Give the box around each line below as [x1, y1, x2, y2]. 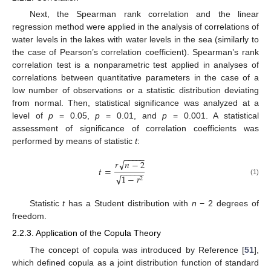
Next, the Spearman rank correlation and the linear [29, 9, 259, 19]
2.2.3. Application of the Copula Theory [12, 228, 161, 238]
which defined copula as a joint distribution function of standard [12, 257, 259, 267]
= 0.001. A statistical [167, 111, 260, 121]
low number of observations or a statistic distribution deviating [12, 85, 259, 96]
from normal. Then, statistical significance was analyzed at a [12, 98, 259, 108]
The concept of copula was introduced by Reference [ [29, 244, 244, 255]
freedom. [12, 211, 47, 221]
